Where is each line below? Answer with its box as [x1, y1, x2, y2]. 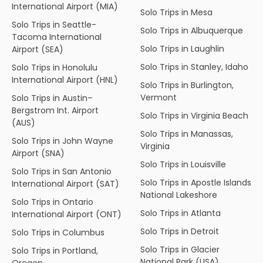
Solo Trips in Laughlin [140, 42, 224, 55]
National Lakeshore [140, 188, 217, 201]
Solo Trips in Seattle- [12, 18, 96, 31]
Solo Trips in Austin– [12, 92, 93, 104]
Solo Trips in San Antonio [12, 165, 112, 177]
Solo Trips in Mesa [140, 6, 213, 18]
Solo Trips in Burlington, [140, 79, 234, 91]
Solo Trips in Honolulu [12, 61, 97, 73]
